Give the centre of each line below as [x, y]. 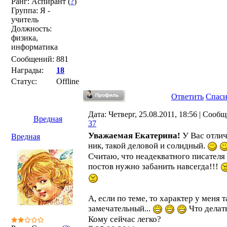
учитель [25, 20]
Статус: [24, 81]
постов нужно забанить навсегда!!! [154, 167]
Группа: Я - [31, 10]
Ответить [187, 97]
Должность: [31, 29]
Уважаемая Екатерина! [134, 136]
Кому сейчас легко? [125, 219]
